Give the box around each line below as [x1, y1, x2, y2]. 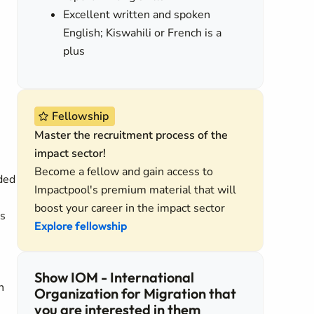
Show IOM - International [34, 268, 194, 286]
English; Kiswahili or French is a [63, 25, 222, 41]
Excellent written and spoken [63, 7, 211, 22]
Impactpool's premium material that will [34, 182, 236, 198]
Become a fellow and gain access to [34, 164, 213, 179]
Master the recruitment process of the [34, 128, 228, 143]
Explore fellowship [34, 219, 127, 233]
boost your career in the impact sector [34, 200, 225, 216]
